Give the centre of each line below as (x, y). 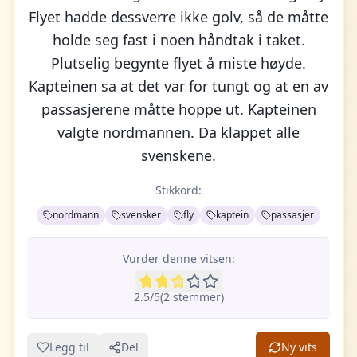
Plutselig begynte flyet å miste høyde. (178, 63)
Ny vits (299, 347)
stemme (192, 297)
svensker (141, 215)
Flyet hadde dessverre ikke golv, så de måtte (178, 17)
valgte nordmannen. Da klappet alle (178, 132)
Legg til (69, 347)
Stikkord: (178, 190)
